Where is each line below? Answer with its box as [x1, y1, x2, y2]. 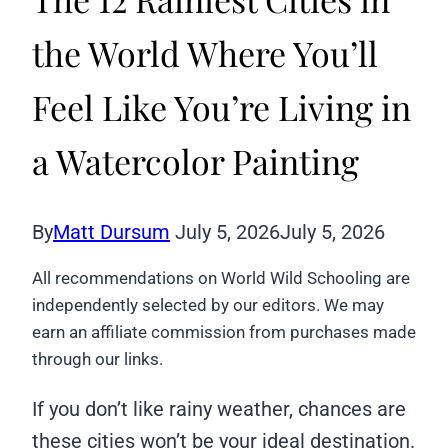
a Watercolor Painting [32, 138, 359, 185]
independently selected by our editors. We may [32, 295, 384, 316]
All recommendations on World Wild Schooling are [32, 268, 410, 289]
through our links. [32, 349, 163, 370]
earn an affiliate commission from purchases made [32, 322, 416, 343]
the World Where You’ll [32, 30, 378, 77]
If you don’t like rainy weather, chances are [32, 397, 406, 422]
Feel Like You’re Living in [32, 84, 411, 131]
